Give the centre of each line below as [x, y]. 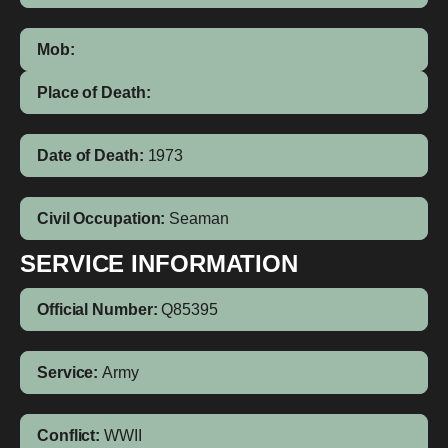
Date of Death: [90, 155]
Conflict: [69, 435]
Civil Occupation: [101, 218]
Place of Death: [94, 92]
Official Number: [97, 309]
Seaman [199, 218]
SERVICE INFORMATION [159, 263]
